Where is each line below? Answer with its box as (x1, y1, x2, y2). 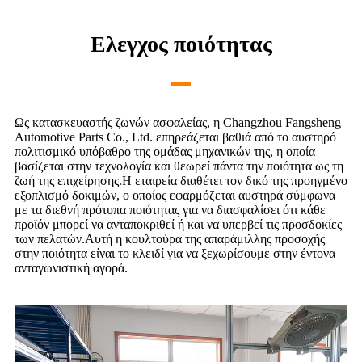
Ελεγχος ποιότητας (90, 32, 272, 57)
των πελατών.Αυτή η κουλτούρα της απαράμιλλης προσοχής (15, 232, 325, 246)
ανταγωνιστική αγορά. (15, 261, 128, 276)
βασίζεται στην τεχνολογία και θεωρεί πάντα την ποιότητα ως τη (15, 159, 343, 174)
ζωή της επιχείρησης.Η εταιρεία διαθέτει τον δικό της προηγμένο (15, 174, 347, 188)
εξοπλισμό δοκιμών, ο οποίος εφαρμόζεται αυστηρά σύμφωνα (15, 188, 335, 203)
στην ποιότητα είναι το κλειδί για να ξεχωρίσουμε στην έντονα (15, 246, 335, 261)
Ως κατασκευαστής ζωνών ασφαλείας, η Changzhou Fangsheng (15, 116, 341, 130)
